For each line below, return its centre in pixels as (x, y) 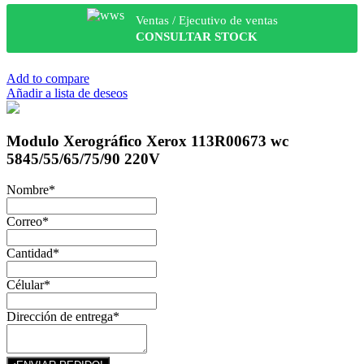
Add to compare (48, 78)
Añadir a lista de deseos (67, 93)
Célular (25, 285)
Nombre (28, 190)
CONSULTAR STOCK (196, 36)
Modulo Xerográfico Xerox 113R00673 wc (147, 141)
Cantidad (30, 253)
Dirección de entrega (60, 317)
